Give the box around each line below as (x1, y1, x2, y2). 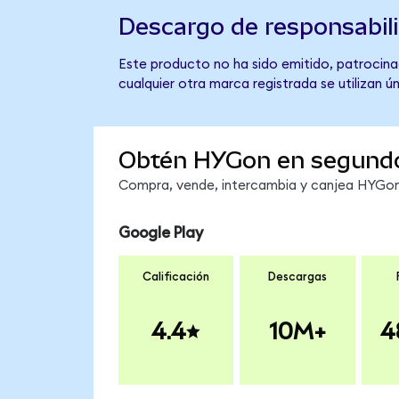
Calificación (142, 270, 209, 283)
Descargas (267, 270, 327, 283)
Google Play (118, 225, 203, 241)
